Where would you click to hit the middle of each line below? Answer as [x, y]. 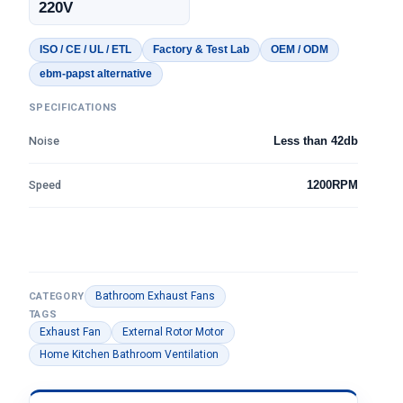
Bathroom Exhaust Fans [155, 296]
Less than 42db [315, 141]
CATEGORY [56, 296]
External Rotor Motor [173, 332]
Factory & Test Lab [201, 49]
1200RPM [332, 185]
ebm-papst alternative [95, 74]
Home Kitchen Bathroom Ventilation [129, 354]
